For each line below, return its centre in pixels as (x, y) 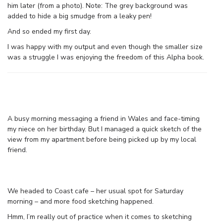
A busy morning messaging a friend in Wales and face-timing (104, 118)
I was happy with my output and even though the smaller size (105, 47)
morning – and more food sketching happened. (81, 201)
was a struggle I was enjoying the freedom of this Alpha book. (106, 57)
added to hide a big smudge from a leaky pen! (80, 16)
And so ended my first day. (49, 31)
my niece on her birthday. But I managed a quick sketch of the (105, 129)
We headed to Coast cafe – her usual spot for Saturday (95, 191)
